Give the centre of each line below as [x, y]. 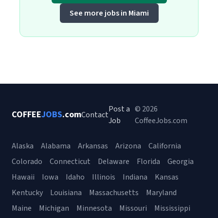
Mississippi [172, 208]
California [165, 146]
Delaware [114, 162]
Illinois [104, 177]
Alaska [23, 146]
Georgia [181, 162]
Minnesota [94, 208]
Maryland [161, 193]
